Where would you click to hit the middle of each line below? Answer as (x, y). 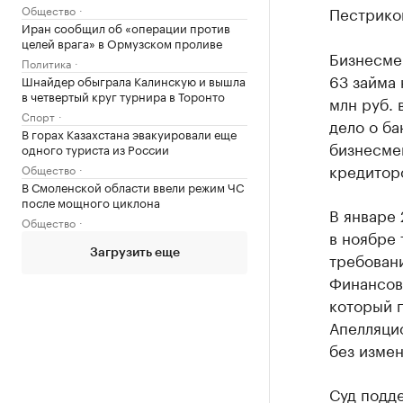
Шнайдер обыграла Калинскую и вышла (134, 80)
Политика (46, 63)
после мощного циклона (91, 201)
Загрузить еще (134, 253)
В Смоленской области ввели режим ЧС (133, 186)
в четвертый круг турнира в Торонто (123, 95)
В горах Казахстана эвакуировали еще (129, 133)
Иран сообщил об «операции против (126, 27)
